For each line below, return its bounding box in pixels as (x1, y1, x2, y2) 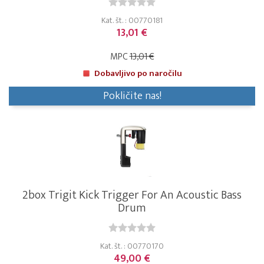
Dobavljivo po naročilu (94, 66, 182, 81)
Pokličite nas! (103, 87, 161, 105)
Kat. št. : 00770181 (101, 14, 163, 28)
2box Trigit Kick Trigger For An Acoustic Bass (22, 185, 242, 206)
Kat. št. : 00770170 (100, 239, 164, 253)
